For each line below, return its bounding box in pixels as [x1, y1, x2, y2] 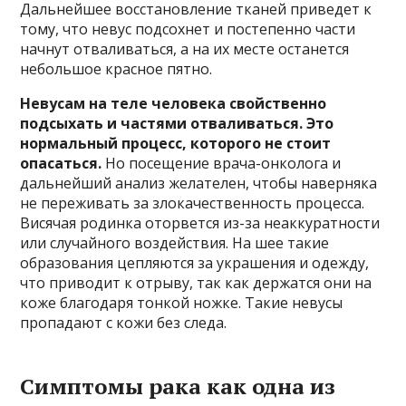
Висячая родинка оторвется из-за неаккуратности [20, 212, 381, 233]
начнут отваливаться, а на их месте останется [20, 38, 350, 59]
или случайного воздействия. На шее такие [20, 232, 330, 253]
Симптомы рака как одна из [20, 371, 336, 401]
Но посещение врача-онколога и [101, 152, 342, 173]
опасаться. [20, 152, 102, 173]
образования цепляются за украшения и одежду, [20, 252, 370, 273]
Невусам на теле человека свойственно [20, 92, 327, 113]
